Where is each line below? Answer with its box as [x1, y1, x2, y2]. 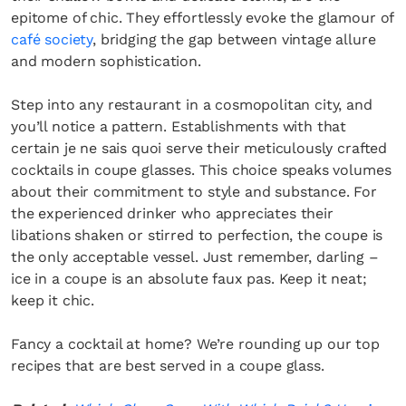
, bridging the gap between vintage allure [92, 31, 376, 48]
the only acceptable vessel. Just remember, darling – [11, 248, 379, 266]
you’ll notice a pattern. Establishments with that [11, 118, 347, 135]
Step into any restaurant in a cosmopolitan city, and [11, 96, 372, 113]
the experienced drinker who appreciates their [11, 205, 333, 222]
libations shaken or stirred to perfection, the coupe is [11, 227, 383, 244]
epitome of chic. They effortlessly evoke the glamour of [11, 9, 394, 26]
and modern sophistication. [11, 53, 201, 70]
